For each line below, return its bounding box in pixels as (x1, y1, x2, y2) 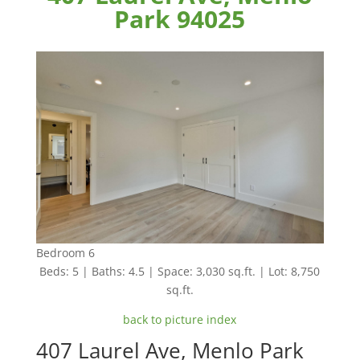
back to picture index (123, 311, 237, 327)
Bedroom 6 (35, 244, 95, 260)
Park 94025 (114, 2, 246, 35)
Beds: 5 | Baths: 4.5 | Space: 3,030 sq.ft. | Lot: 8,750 (39, 263, 321, 279)
